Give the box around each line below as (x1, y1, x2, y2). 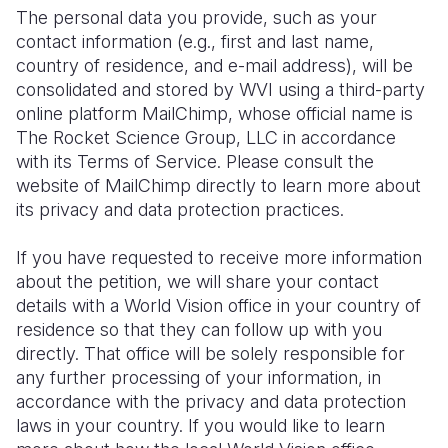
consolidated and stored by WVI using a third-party (16, 79, 425, 100)
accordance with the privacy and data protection (16, 391, 406, 412)
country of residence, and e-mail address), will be (16, 55, 413, 76)
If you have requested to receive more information (16, 247, 422, 268)
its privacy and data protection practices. (16, 199, 344, 220)
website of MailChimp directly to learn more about (16, 175, 421, 196)
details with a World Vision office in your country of (16, 295, 421, 316)
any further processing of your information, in (16, 367, 381, 388)
